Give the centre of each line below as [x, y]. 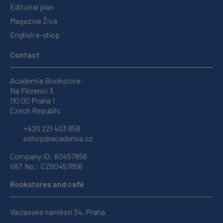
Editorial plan [32, 6]
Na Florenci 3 [32, 90]
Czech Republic [35, 110]
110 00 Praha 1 [32, 100]
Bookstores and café [47, 184]
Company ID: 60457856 [49, 156]
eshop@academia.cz [57, 138]
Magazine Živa [34, 20]
